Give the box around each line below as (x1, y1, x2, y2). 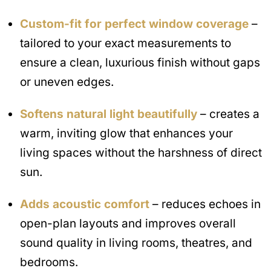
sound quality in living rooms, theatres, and (20, 235, 252, 250)
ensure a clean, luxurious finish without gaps (20, 55, 260, 70)
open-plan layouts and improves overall (20, 216, 236, 230)
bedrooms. (20, 255, 78, 269)
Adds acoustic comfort (20, 197, 149, 211)
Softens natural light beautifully (20, 106, 197, 121)
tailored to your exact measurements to (20, 36, 231, 50)
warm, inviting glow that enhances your (20, 126, 233, 140)
